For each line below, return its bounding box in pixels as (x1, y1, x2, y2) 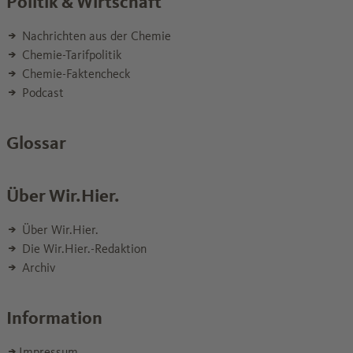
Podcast (19, 85, 64, 101)
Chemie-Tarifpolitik (19, 47, 121, 63)
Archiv (19, 260, 55, 276)
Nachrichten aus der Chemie (19, 28, 171, 44)
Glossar (6, 132, 66, 154)
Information (6, 307, 102, 329)
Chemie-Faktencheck (19, 66, 130, 82)
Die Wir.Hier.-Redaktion (19, 241, 147, 257)
